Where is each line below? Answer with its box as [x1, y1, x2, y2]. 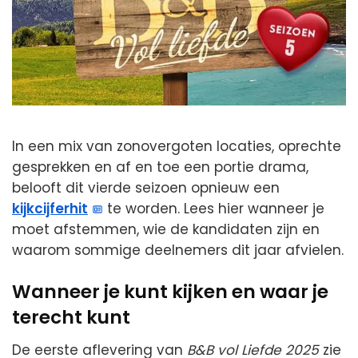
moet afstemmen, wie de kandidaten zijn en [12, 220, 320, 240]
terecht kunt [12, 304, 130, 331]
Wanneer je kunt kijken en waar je [12, 279, 328, 305]
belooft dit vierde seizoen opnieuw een [12, 178, 280, 198]
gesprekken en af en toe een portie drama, [12, 157, 308, 177]
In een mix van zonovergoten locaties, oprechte [12, 137, 341, 157]
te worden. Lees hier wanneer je [103, 199, 325, 219]
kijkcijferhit [12, 199, 88, 219]
